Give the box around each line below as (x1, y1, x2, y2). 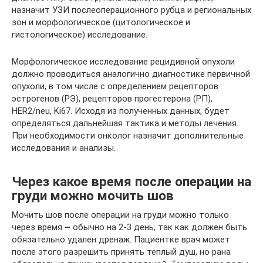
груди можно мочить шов (12, 187, 174, 203)
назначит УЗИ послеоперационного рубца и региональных (12, 5, 251, 16)
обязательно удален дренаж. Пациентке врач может (12, 234, 230, 245)
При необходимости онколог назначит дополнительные (12, 130, 244, 141)
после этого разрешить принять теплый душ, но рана (12, 247, 231, 258)
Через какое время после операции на (12, 173, 251, 189)
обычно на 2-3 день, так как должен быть (70, 222, 247, 233)
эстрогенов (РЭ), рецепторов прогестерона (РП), (12, 93, 213, 104)
